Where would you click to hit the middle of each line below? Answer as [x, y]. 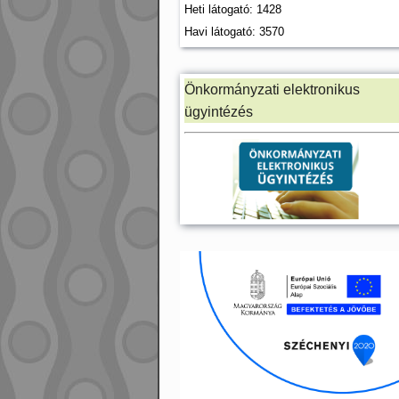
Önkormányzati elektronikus [272, 89]
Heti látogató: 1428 [233, 9]
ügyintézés [219, 111]
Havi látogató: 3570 [234, 31]
